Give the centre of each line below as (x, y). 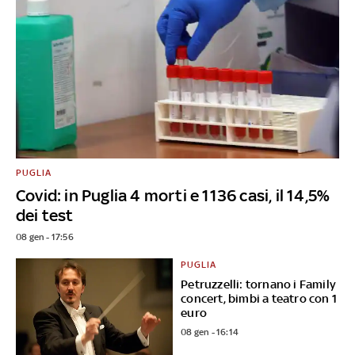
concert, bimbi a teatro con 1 (259, 298)
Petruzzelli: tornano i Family (259, 284)
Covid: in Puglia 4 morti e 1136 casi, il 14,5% (173, 195)
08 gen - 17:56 (45, 237)
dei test (45, 215)
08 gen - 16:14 (210, 332)
